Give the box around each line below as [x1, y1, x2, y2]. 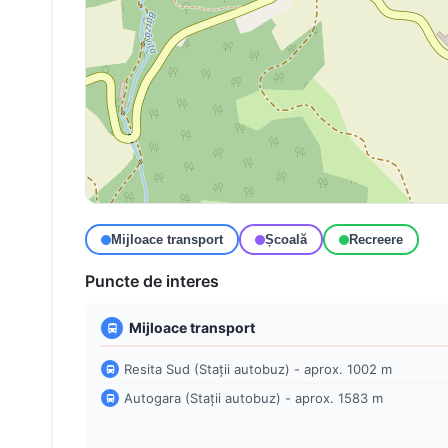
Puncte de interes [85, 271, 219, 291]
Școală [265, 232, 307, 247]
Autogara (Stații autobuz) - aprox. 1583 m [124, 390, 383, 406]
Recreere [349, 232, 403, 247]
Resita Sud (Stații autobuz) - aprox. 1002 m [124, 361, 392, 377]
